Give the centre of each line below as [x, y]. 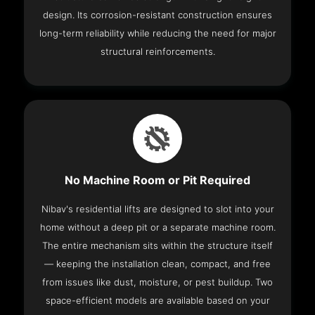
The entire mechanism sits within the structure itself [157, 246]
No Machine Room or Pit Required [157, 180]
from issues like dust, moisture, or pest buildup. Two [157, 282]
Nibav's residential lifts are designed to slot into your [157, 209]
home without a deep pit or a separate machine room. [157, 227]
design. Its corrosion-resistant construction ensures [157, 15]
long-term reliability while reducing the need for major [157, 33]
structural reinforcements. [157, 52]
